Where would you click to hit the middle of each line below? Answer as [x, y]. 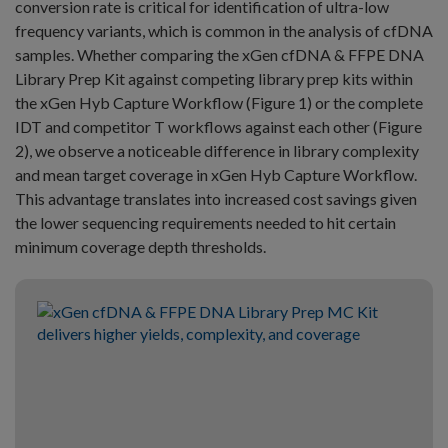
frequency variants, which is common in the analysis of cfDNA [224, 31]
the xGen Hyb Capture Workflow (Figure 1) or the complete [219, 103]
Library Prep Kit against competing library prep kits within [214, 79]
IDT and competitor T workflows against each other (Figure [218, 127]
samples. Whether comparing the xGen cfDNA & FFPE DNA [219, 55]
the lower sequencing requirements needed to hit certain [205, 223]
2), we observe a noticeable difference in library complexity [217, 151]
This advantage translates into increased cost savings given [216, 199]
